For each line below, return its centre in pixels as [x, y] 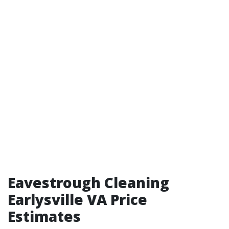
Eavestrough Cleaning [88, 182]
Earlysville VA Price [77, 199]
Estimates [44, 216]
